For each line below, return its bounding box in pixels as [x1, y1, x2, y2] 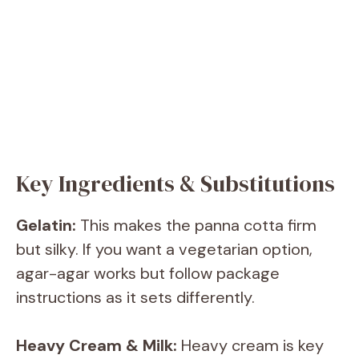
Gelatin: [16, 214, 76, 236]
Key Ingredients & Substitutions [16, 167, 335, 199]
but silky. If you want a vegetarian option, [16, 238, 313, 260]
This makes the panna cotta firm [76, 214, 317, 236]
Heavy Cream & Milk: [16, 334, 177, 356]
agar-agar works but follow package [16, 262, 280, 284]
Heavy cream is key [177, 334, 324, 356]
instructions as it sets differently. [16, 286, 255, 308]
